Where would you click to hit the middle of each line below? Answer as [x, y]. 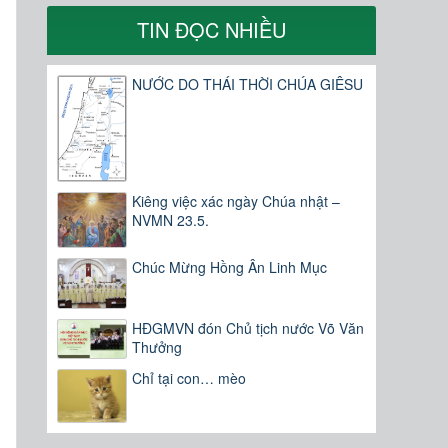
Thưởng [157, 347]
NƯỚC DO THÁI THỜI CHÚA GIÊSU [248, 84]
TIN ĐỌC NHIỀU [212, 30]
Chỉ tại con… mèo [189, 378]
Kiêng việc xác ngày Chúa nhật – [236, 200]
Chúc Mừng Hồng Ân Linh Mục [230, 267]
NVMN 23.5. [171, 219]
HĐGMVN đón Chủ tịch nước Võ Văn [248, 328]
